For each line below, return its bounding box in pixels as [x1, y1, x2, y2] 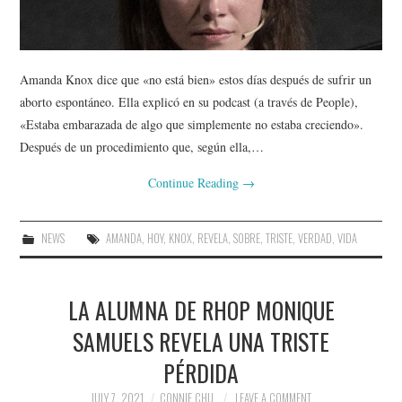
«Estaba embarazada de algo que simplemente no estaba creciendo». [20, 115, 364, 133]
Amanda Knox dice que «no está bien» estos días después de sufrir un [20, 70, 372, 88]
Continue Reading [147, 173, 242, 191]
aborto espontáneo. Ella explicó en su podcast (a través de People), [20, 92, 359, 110]
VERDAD [297, 229, 332, 247]
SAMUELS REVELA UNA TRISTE [73, 323, 329, 358]
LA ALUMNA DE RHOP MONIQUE [67, 292, 335, 327]
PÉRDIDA [163, 354, 239, 389]
